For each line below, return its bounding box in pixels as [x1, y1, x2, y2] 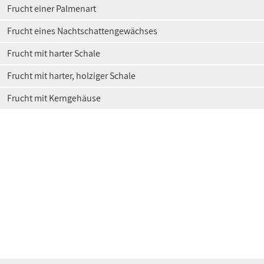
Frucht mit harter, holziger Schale [7, 70, 136, 82]
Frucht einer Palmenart [7, 2, 96, 15]
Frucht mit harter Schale [7, 47, 100, 60]
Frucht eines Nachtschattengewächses [7, 25, 157, 37]
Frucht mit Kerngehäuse [7, 92, 101, 104]
